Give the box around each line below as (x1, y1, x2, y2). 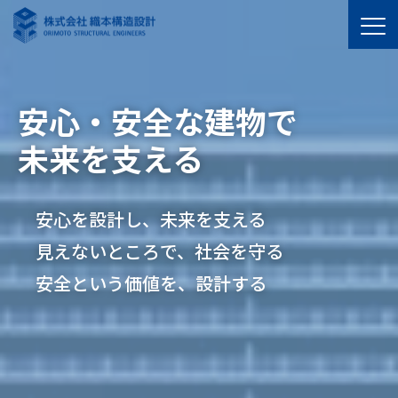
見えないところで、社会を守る (36, 238, 283, 264)
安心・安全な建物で (18, 98, 298, 143)
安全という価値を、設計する (36, 270, 267, 296)
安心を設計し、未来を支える (36, 206, 266, 232)
